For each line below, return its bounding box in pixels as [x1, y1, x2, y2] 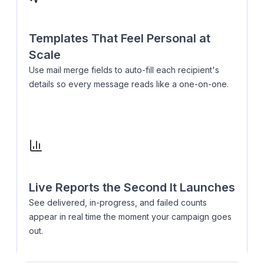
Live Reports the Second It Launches [29, 180, 235, 194]
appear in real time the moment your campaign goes [29, 211, 232, 222]
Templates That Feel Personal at [29, 31, 210, 45]
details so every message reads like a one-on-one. [29, 78, 229, 89]
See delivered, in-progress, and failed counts [29, 197, 207, 207]
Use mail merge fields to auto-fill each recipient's [29, 64, 219, 75]
